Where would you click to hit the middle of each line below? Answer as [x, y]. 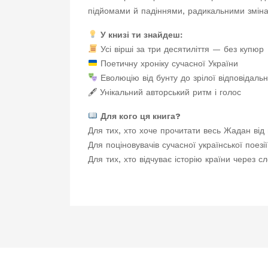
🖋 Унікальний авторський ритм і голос [165, 92]
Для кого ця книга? [140, 116]
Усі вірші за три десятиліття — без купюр [180, 49]
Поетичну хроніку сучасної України [167, 63]
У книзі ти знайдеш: [141, 35]
